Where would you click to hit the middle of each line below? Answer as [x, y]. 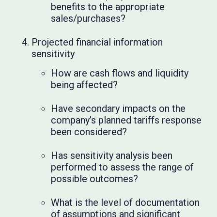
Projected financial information [97, 42]
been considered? [89, 132]
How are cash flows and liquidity [120, 73]
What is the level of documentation [125, 202]
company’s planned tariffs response [126, 120]
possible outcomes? [95, 179]
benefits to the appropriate [108, 7]
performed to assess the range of [123, 167]
